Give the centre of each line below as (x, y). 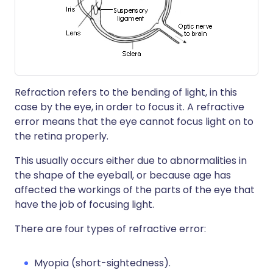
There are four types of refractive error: (110, 229)
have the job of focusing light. (84, 204)
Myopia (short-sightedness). (102, 263)
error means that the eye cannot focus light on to (134, 122)
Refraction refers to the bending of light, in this (126, 92)
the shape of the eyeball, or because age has (123, 175)
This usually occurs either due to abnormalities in (131, 161)
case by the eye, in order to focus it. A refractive (129, 107)
